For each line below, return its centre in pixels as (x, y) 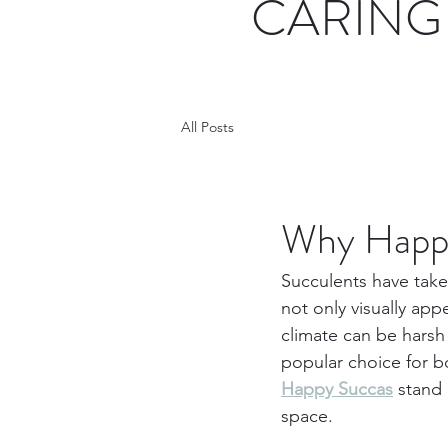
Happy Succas (337, 389)
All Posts (207, 126)
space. (307, 416)
